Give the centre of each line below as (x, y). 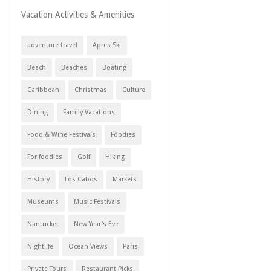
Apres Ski (107, 45)
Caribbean (43, 90)
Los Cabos (81, 179)
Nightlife (40, 247)
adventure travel (52, 45)
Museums (43, 202)
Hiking (115, 157)
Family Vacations (89, 112)
